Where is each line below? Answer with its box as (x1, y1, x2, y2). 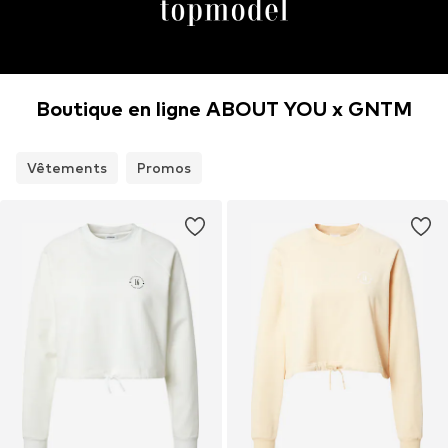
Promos (137, 159, 191, 177)
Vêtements (27, 159, 107, 177)
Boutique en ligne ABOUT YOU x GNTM (36, 97, 412, 122)
